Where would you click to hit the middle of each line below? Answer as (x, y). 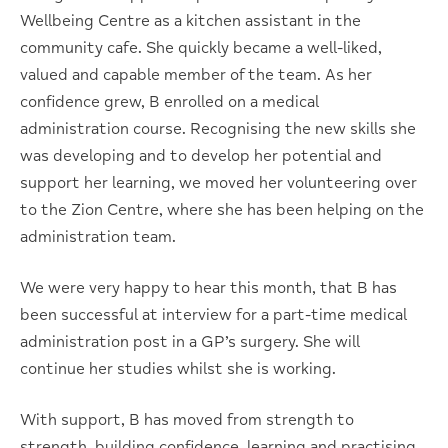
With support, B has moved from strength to (187, 419)
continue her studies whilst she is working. (178, 368)
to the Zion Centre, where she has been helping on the (222, 209)
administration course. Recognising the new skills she (218, 128)
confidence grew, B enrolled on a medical (169, 101)
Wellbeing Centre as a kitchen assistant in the (190, 20)
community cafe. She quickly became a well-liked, (201, 47)
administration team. (98, 236)
